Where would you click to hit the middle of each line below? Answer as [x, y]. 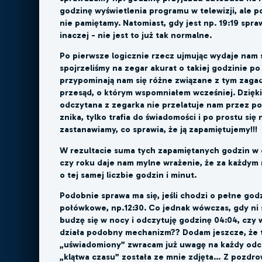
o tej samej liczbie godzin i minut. [128, 175]
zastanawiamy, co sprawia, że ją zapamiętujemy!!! [159, 130]
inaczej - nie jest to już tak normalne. [136, 35]
